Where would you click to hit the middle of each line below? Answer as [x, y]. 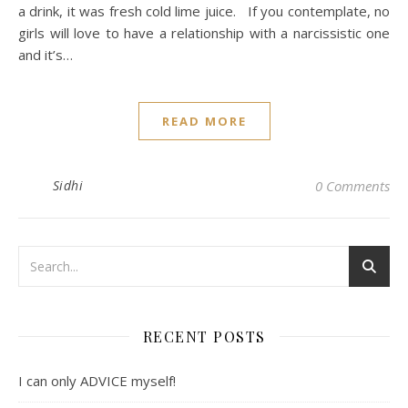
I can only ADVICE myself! [97, 380]
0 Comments [352, 185]
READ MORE [204, 121]
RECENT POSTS [204, 336]
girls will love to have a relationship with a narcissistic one [204, 32]
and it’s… [46, 54]
